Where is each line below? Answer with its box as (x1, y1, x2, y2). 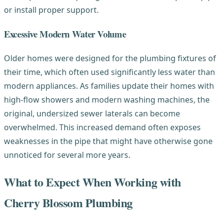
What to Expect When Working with (4, 173, 181, 190)
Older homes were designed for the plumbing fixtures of (4, 52, 216, 64)
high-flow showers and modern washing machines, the (4, 94, 210, 105)
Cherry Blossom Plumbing (4, 193, 133, 211)
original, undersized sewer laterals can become (4, 108, 180, 119)
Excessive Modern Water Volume (4, 27, 126, 40)
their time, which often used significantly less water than (4, 66, 215, 77)
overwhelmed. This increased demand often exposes (4, 121, 201, 133)
